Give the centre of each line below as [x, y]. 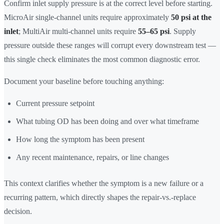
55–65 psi [154, 31]
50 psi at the [191, 17]
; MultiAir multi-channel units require [78, 31]
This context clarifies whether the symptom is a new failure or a [104, 183]
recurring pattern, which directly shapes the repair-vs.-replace [100, 197]
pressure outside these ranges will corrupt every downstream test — [110, 45]
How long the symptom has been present [80, 139]
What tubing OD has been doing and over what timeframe [107, 121]
